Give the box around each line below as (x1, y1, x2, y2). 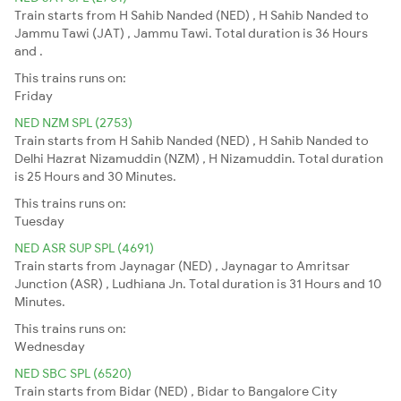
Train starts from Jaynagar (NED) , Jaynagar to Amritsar (14, 257, 350, 274)
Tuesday (14, 212, 64, 229)
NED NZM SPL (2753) (14, 114, 132, 131)
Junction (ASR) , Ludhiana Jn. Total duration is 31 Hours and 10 (14, 275, 381, 292)
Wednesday (14, 337, 85, 354)
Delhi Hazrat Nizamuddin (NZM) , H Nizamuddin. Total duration (14, 149, 383, 166)
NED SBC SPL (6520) (14, 364, 132, 381)
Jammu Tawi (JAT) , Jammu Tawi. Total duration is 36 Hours (14, 24, 368, 41)
